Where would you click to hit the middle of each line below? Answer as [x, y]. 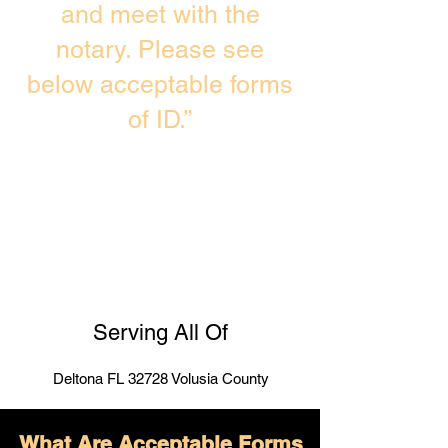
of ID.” [160, 119]
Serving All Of [160, 332]
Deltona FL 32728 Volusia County [161, 378]
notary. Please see [160, 49]
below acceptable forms [160, 84]
